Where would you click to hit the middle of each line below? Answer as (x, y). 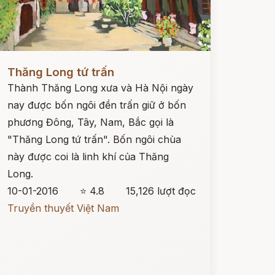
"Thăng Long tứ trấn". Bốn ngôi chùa (94, 139)
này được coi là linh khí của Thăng (88, 157)
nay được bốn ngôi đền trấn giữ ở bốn (96, 105)
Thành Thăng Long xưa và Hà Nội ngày (100, 88)
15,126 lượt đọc (161, 191)
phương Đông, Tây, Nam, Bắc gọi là (90, 122)
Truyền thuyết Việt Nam (63, 208)
